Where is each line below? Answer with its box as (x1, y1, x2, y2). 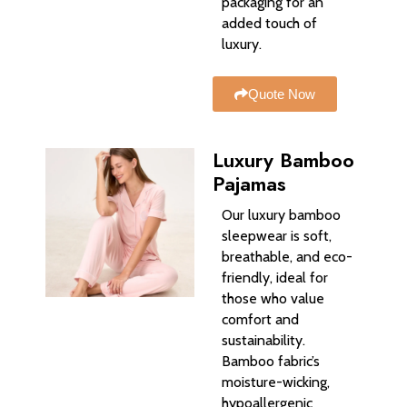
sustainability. (222, 332, 305, 350)
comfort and (222, 311, 299, 329)
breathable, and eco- (222, 248, 352, 266)
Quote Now (248, 86, 315, 103)
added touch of (222, 14, 317, 32)
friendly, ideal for (222, 269, 328, 287)
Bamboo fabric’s (222, 352, 320, 371)
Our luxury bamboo (222, 206, 341, 224)
